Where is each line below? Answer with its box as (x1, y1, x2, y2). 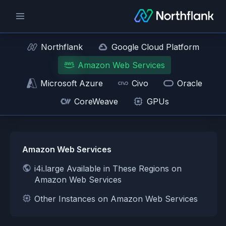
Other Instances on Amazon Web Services (34, 194, 198, 204)
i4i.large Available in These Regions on (34, 163, 182, 174)
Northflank (40, 42, 83, 52)
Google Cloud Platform (111, 42, 199, 52)
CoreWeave (74, 96, 118, 106)
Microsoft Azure (40, 78, 103, 88)
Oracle (177, 78, 202, 88)
